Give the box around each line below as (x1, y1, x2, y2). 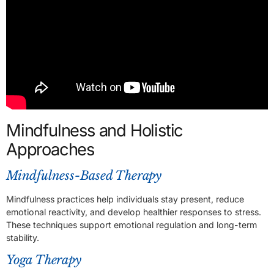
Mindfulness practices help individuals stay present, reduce (6, 194, 244, 205)
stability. (6, 232, 39, 243)
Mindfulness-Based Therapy (6, 168, 161, 183)
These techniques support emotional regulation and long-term (6, 220, 257, 231)
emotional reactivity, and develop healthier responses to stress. (6, 207, 261, 218)
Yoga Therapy (6, 252, 81, 267)
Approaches (6, 139, 95, 160)
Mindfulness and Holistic (6, 120, 183, 141)
